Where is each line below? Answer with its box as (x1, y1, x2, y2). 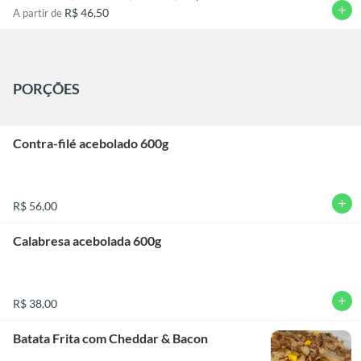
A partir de (13, 6, 64, 19)
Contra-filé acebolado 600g (13, 135, 168, 151)
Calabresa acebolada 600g (13, 232, 161, 248)
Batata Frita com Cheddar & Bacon (13, 330, 208, 346)
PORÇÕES (13, 79, 80, 98)
